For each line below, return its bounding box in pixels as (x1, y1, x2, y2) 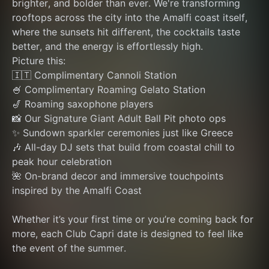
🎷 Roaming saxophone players (12, 98, 153, 110)
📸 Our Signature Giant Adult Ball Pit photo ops (12, 112, 226, 124)
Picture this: (12, 55, 65, 67)
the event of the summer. (12, 242, 126, 254)
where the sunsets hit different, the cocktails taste (12, 26, 240, 38)
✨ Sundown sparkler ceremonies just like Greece (12, 127, 233, 139)
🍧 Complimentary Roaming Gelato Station (12, 83, 205, 95)
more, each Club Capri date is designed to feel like (12, 228, 243, 240)
